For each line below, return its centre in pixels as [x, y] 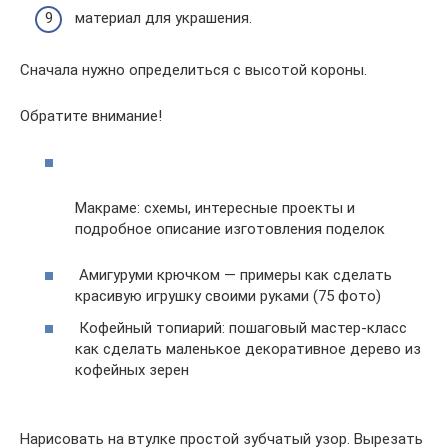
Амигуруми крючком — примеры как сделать [233, 275]
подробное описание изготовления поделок [230, 229]
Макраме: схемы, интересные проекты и [215, 208]
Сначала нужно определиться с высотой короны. [193, 69]
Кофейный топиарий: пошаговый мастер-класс [241, 327]
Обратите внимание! [91, 115]
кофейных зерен [132, 369]
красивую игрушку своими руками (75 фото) [228, 296]
